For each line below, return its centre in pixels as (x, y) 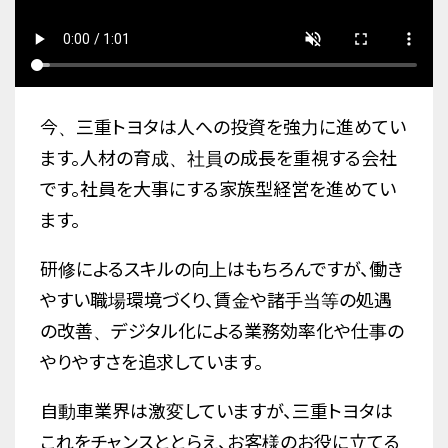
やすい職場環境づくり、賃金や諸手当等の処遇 (216, 301)
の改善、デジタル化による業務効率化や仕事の (222, 332)
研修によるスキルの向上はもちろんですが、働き (221, 270)
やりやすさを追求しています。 (151, 363)
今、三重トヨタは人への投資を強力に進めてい (223, 128)
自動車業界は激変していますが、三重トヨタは (216, 412)
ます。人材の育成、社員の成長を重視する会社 (218, 159)
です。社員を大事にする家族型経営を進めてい (218, 190)
